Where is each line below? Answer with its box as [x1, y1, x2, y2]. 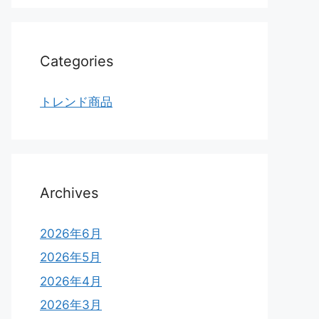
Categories [40, 52, 113, 70]
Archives [40, 184, 98, 202]
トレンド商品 [40, 94, 113, 109]
